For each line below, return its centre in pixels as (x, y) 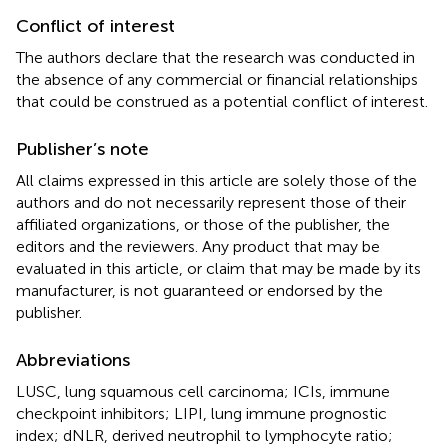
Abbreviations (73, 359)
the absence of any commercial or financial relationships (217, 79)
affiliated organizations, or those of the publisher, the (203, 224)
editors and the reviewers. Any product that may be (198, 246)
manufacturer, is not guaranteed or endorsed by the (199, 290)
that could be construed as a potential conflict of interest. (222, 101)
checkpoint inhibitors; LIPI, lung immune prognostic (201, 413)
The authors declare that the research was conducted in (215, 57)
